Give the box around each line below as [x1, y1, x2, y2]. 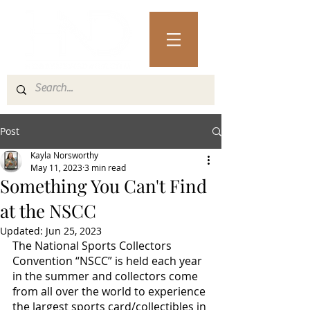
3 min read [84, 162, 126, 173]
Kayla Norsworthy [30, 149, 98, 161]
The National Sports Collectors [12, 238, 174, 253]
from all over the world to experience [12, 284, 208, 299]
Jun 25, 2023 [46, 224, 102, 237]
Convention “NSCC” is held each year [12, 253, 205, 268]
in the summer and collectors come [12, 268, 201, 284]
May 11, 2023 [30, 162, 82, 173]
